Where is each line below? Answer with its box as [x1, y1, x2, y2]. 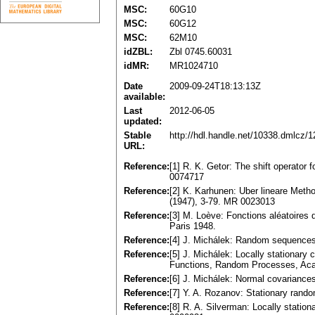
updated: [124, 116, 162, 127]
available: [124, 91, 165, 103]
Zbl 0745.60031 [169, 46, 232, 58]
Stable [124, 130, 151, 141]
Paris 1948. [169, 221, 216, 232]
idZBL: [124, 46, 153, 58]
